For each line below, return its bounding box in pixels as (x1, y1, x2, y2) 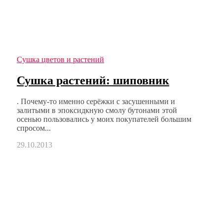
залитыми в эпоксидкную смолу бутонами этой (17, 106, 177, 114)
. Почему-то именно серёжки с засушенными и (17, 97, 175, 106)
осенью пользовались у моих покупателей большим (17, 114, 191, 123)
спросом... (17, 123, 51, 132)
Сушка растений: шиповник (17, 74, 169, 87)
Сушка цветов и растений (17, 55, 104, 64)
